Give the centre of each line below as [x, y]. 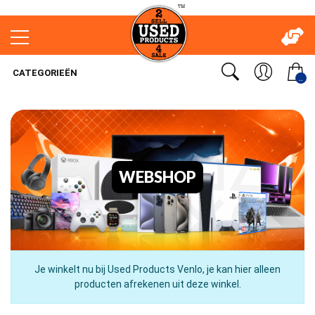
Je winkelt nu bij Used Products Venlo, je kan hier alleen [157, 269]
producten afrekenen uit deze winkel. [157, 284]
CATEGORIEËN [44, 73]
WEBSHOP [157, 177]
